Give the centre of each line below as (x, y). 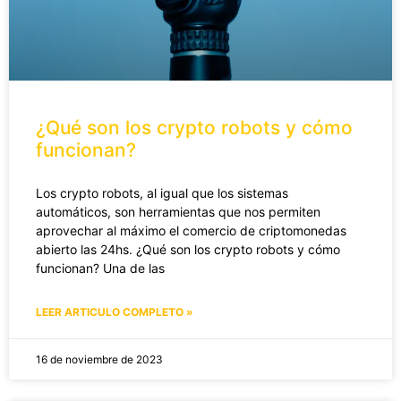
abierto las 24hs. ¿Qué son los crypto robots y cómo (188, 249)
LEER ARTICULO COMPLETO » (115, 311)
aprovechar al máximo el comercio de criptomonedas (191, 230)
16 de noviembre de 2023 (99, 359)
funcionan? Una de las (100, 268)
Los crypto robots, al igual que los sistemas (162, 192)
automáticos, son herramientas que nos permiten (178, 211)
